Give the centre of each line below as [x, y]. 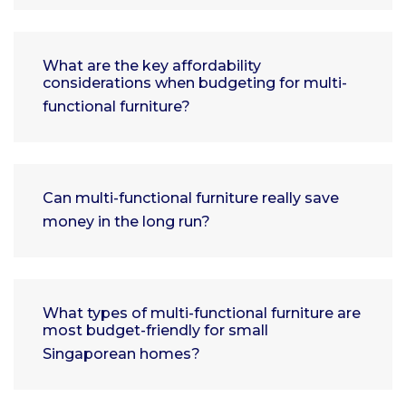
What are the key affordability [152, 66]
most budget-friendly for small [155, 331]
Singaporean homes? [121, 354]
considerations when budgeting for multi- [195, 83]
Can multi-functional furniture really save [191, 198]
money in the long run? [126, 222]
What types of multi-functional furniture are [202, 314]
